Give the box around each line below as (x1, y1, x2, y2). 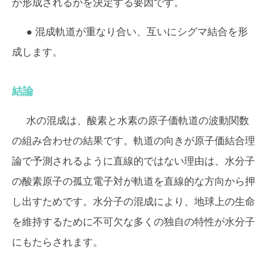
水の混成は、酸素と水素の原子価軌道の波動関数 (26, 114, 249, 126)
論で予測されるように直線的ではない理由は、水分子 (12, 155, 255, 167)
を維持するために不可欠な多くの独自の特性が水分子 (12, 216, 255, 228)
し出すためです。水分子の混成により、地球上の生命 (12, 195, 255, 207)
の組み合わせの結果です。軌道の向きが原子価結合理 (12, 135, 255, 147)
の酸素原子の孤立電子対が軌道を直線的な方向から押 (12, 175, 255, 187)
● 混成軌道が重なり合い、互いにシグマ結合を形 (26, 26, 248, 38)
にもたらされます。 (12, 236, 103, 248)
